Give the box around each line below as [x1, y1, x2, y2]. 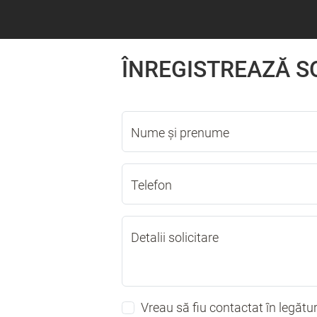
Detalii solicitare [131, 230, 219, 246]
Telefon [131, 178, 172, 193]
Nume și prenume [131, 125, 229, 141]
